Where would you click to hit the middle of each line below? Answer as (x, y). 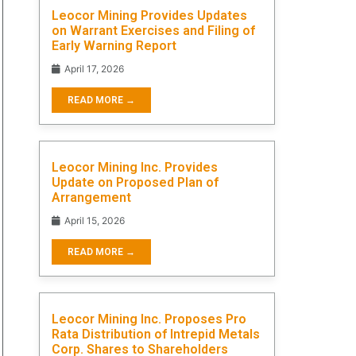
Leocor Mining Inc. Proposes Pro (149, 319)
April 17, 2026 (93, 68)
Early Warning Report (114, 45)
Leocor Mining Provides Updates (149, 15)
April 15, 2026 (93, 220)
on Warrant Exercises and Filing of (153, 30)
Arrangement (91, 197)
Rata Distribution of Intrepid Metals (156, 334)
